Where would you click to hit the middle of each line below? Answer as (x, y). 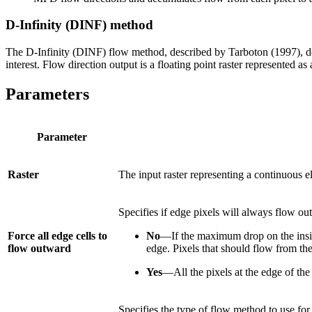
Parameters (47, 94)
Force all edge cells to (57, 235)
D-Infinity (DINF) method (79, 25)
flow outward (39, 248)
